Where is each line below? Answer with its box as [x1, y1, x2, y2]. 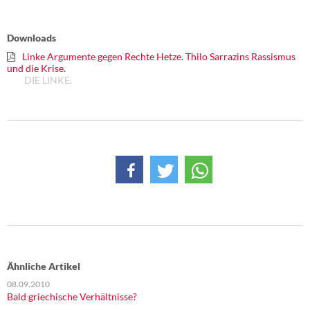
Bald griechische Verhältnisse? [7, 290, 137, 302]
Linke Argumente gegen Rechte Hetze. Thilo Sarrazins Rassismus [22, 50, 295, 62]
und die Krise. [7, 62, 66, 74]
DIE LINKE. [24, 73, 72, 86]
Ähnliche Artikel [7, 259, 80, 272]
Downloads [7, 31, 56, 44]
